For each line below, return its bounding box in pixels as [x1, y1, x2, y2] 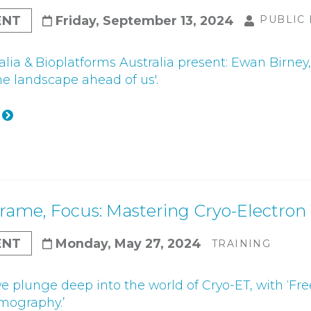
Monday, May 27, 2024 [56, 236, 201, 251]
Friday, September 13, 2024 [56, 13, 234, 28]
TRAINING [212, 237, 271, 250]
